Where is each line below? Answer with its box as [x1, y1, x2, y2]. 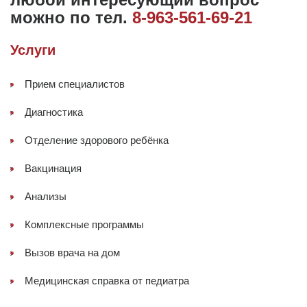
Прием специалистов [25, 78, 125, 90]
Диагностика [25, 106, 83, 119]
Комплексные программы [25, 219, 144, 231]
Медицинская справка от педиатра [25, 275, 189, 287]
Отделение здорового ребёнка [25, 134, 169, 147]
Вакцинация [25, 162, 82, 175]
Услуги [10, 42, 56, 58]
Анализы [25, 191, 66, 203]
